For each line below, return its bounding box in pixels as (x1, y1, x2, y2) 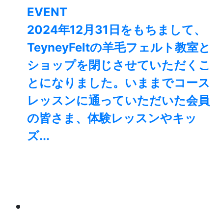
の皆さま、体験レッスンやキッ (27, 111, 197, 126)
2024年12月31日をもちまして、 (27, 23, 206, 37)
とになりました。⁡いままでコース (27, 76, 210, 90)
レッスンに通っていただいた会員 (27, 93, 210, 108)
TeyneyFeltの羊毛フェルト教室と (27, 40, 211, 55)
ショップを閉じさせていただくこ (27, 58, 211, 73)
